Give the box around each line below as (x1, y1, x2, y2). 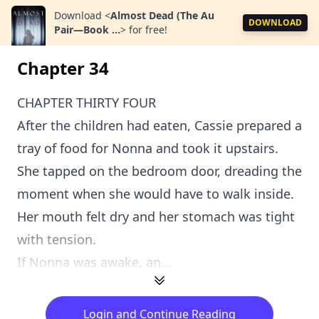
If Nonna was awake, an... (17, 253, 172, 271)
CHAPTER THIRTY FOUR (17, 94, 156, 111)
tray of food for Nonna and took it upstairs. (17, 140, 278, 157)
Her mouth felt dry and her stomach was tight (17, 208, 295, 225)
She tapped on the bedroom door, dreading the (17, 162, 302, 179)
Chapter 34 (17, 56, 109, 80)
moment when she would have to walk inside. (17, 185, 294, 202)
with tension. (17, 231, 96, 248)
